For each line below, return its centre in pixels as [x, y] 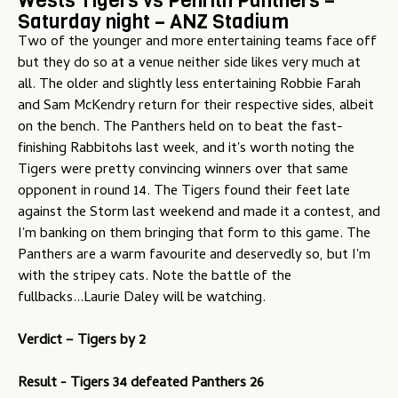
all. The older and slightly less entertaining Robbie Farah [189, 86]
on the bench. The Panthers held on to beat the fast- [180, 128]
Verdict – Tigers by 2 [82, 342]
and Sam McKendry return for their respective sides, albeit [196, 107]
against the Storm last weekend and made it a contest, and [199, 214]
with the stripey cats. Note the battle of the [155, 278]
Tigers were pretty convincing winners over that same [183, 171]
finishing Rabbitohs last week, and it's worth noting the [186, 150]
